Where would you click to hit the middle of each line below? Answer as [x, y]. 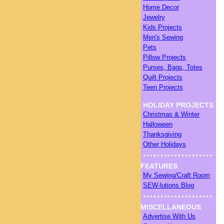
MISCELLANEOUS [171, 207]
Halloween [158, 124]
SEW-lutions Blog [168, 185]
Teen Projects [163, 87]
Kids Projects [162, 27]
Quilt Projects [163, 77]
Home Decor [161, 7]
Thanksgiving [162, 134]
